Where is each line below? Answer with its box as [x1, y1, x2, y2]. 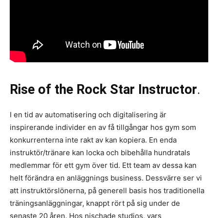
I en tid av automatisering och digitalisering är [10, 110, 166, 120]
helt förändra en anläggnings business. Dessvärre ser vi [10, 173, 202, 183]
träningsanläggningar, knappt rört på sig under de [10, 199, 180, 208]
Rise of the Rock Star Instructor [10, 82, 197, 98]
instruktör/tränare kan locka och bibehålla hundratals [10, 148, 190, 158]
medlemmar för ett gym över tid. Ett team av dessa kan [10, 161, 197, 170]
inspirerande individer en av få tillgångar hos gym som [10, 123, 196, 132]
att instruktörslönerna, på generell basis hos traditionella [10, 186, 204, 196]
